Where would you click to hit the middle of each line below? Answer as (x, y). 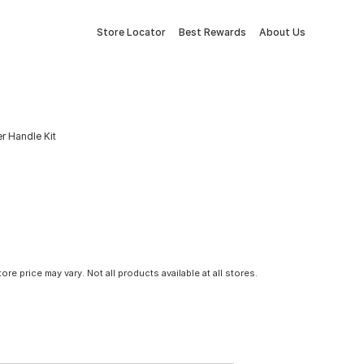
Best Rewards (212, 32)
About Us (282, 32)
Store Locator (131, 32)
